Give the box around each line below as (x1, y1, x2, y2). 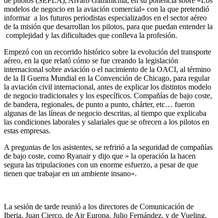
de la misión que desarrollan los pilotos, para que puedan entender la (4, 22, 213, 31)
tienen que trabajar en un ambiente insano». (4, 169, 137, 178)
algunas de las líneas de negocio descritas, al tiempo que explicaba (4, 109, 206, 118)
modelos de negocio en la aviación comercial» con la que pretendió (4, 5, 209, 14)
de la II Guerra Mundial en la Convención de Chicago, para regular (4, 74, 210, 83)
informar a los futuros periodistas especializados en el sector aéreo (4, 14, 207, 22)
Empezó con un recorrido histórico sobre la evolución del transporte (4, 48, 211, 56)
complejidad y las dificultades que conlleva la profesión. (4, 31, 177, 40)
